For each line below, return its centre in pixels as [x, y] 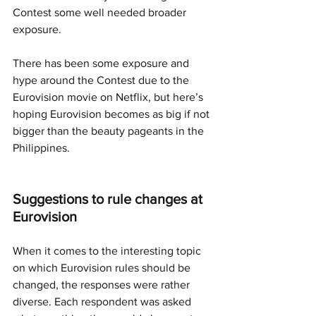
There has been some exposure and [102, 63]
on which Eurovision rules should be [103, 267]
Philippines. [41, 147]
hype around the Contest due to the [102, 80]
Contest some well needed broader [101, 12]
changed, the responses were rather [103, 284]
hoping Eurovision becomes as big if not [113, 114]
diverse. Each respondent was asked [103, 301]
